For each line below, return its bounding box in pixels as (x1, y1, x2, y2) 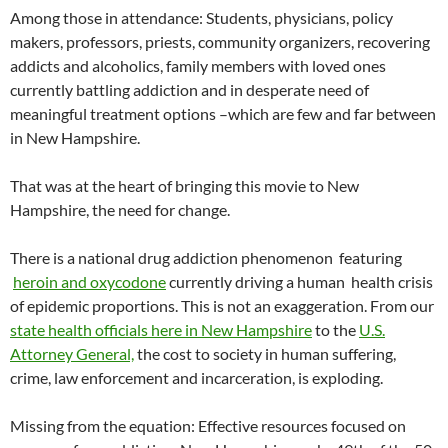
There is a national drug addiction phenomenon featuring (10, 248, 402, 268)
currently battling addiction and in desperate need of (10, 80, 369, 100)
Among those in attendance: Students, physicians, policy (10, 8, 393, 28)
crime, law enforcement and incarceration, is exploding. (10, 368, 383, 388)
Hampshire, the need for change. (10, 200, 230, 220)
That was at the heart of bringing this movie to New (10, 176, 359, 196)
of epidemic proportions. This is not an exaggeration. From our (10, 296, 434, 316)
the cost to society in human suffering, (134, 344, 396, 364)
